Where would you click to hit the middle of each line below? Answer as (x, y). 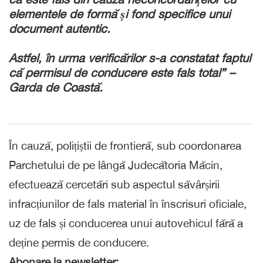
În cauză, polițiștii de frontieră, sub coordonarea (125, 145)
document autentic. (60, 28)
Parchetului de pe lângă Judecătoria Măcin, (116, 165)
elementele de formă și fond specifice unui (119, 14)
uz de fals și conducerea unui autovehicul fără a (126, 223)
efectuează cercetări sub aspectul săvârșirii (114, 184)
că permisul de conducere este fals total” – (122, 72)
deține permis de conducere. (79, 242)
